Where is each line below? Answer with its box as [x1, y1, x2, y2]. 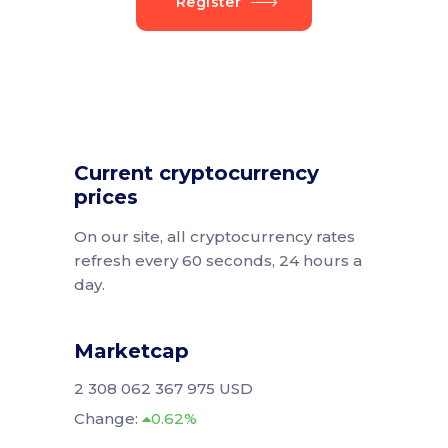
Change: [74, 408, 142, 428]
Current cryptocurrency [74, 160, 319, 185]
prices [74, 184, 138, 209]
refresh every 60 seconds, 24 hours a [74, 250, 362, 270]
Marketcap [74, 338, 189, 363]
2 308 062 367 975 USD [74, 378, 253, 398]
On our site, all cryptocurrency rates [74, 226, 355, 246]
